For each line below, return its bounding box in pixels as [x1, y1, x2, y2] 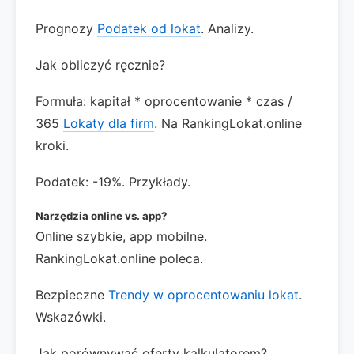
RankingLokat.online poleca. [36, 250, 203, 266]
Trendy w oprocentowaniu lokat [108, 287, 299, 303]
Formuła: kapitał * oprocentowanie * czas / [36, 93, 292, 109]
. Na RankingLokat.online [154, 115, 302, 131]
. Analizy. [201, 21, 254, 36]
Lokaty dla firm [63, 115, 154, 131]
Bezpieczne [36, 287, 108, 303]
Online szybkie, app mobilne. [36, 228, 207, 244]
